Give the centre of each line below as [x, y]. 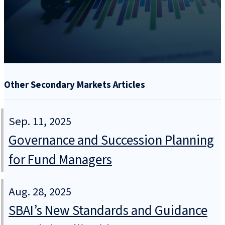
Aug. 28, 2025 [40, 192]
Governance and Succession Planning [111, 141]
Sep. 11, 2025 [40, 122]
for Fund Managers [60, 160]
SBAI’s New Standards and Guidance [108, 211]
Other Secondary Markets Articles [75, 85]
